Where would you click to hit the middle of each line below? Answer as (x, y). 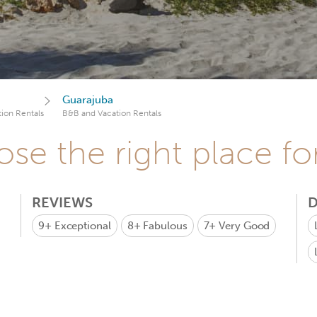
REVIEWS (62, 202)
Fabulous (165, 226)
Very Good (244, 226)
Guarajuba (88, 100)
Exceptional (82, 226)
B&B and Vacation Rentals (112, 113)
